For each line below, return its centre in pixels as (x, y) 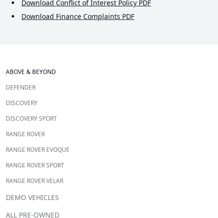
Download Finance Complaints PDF (78, 17)
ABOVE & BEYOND (31, 72)
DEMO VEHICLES (32, 198)
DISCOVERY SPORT (31, 119)
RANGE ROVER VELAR (35, 181)
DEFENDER (21, 88)
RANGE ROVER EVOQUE (38, 150)
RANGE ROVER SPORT (35, 165)
